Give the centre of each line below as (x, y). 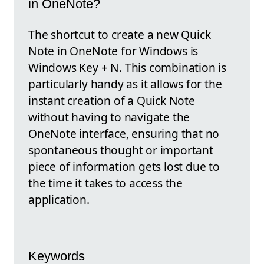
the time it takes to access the (106, 183)
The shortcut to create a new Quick (120, 35)
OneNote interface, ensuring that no (124, 134)
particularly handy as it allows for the (125, 84)
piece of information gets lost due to (124, 167)
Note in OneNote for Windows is (113, 51)
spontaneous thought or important (121, 150)
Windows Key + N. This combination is (128, 68)
